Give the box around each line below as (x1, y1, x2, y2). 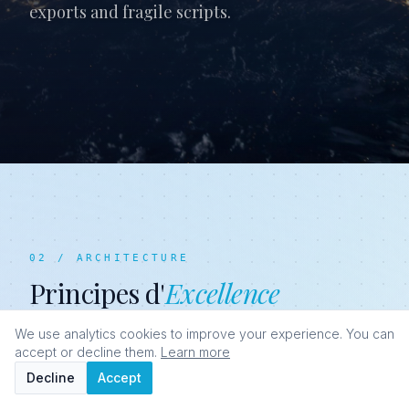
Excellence (164, 275, 280, 312)
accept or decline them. (15, 344, 157, 360)
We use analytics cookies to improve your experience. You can (15, 326, 394, 341)
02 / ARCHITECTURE (29, 252, 190, 265)
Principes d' (29, 275, 165, 312)
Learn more (161, 344, 230, 360)
